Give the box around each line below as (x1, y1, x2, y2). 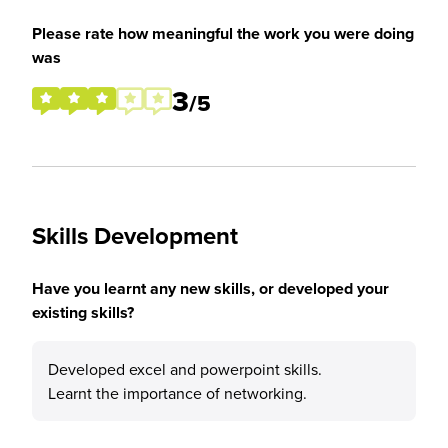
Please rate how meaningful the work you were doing (32, 22, 414, 45)
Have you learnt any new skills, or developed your (32, 277, 389, 300)
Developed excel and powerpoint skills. (48, 358, 322, 380)
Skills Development (32, 218, 238, 253)
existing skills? (32, 301, 134, 324)
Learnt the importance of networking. (48, 382, 307, 404)
